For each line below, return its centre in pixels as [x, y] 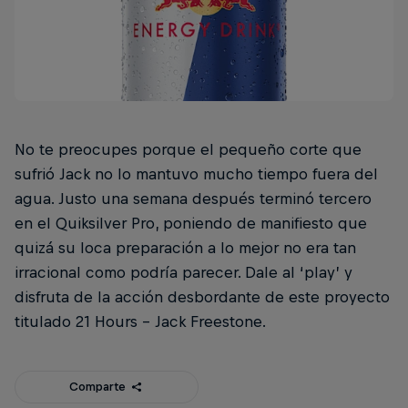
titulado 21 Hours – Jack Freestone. [140, 321]
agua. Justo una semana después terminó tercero [193, 198]
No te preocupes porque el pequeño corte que [188, 149]
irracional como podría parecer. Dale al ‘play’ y [184, 272]
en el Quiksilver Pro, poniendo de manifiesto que [191, 223]
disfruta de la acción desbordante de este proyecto [202, 296]
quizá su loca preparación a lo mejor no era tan [185, 247]
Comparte [97, 386]
